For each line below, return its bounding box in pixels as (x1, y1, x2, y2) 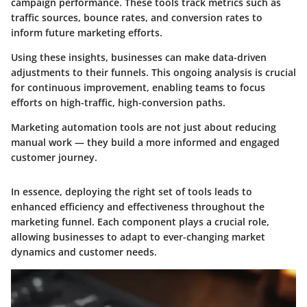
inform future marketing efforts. (11, 25, 162, 39)
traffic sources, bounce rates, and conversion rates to (11, 10, 262, 24)
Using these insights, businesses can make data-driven (11, 50, 267, 64)
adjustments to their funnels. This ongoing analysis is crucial (11, 65, 296, 79)
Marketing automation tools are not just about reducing (11, 120, 276, 134)
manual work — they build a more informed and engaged (11, 135, 280, 149)
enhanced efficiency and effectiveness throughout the (11, 199, 265, 213)
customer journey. (11, 150, 97, 164)
